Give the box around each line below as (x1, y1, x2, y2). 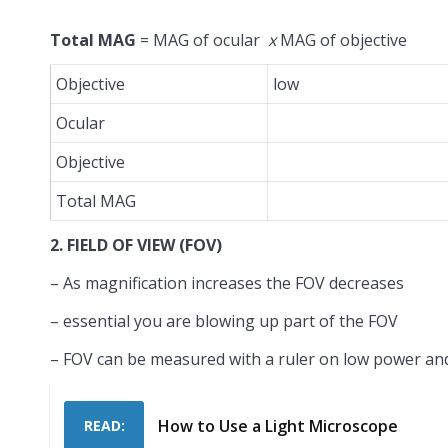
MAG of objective (276, 28, 407, 51)
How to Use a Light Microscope (158, 414, 398, 437)
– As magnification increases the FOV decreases (50, 271, 404, 294)
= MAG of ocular (136, 28, 268, 51)
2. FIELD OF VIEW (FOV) (50, 233, 222, 256)
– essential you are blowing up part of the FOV (50, 309, 398, 332)
